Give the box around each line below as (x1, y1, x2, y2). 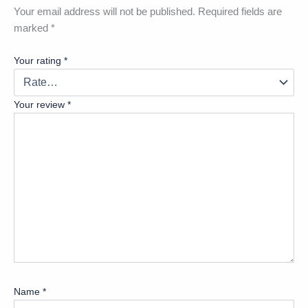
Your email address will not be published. (14, 5, 195, 17)
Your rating (14, 55, 64, 67)
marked (14, 22, 51, 34)
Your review (14, 99, 67, 111)
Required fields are (198, 5, 282, 17)
